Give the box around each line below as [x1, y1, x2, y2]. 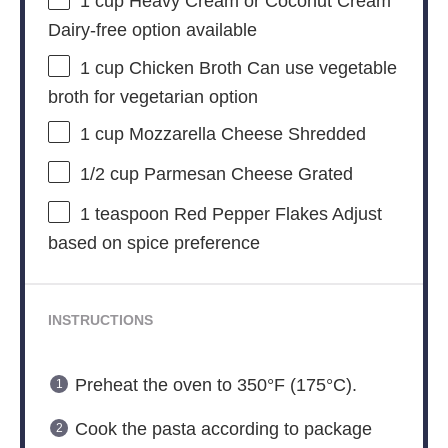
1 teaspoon [79, 204, 169, 225]
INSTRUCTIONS [47, 313, 153, 329]
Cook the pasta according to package [74, 419, 372, 440]
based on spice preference [47, 233, 260, 254]
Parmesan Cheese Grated [138, 164, 353, 185]
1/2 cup [79, 164, 139, 185]
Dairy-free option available [47, 20, 257, 41]
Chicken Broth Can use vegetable [123, 57, 397, 78]
